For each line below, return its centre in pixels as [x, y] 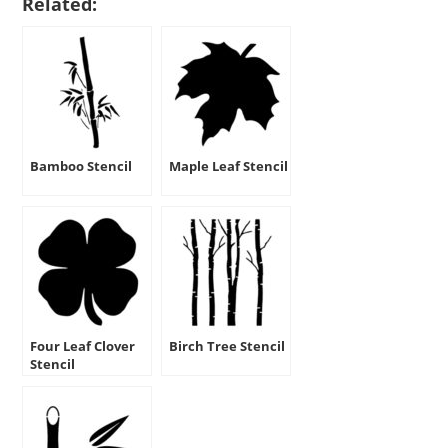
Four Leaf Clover [83, 345]
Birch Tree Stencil [227, 345]
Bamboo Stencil [81, 165]
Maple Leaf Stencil [229, 165]
